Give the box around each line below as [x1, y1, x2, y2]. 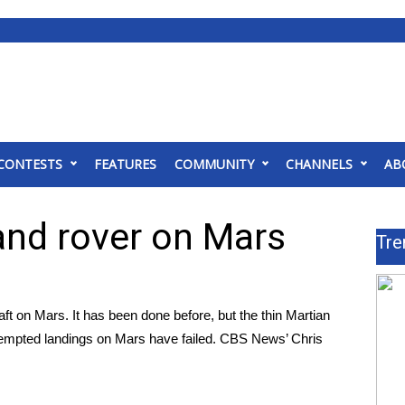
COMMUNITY [174, 155, 254, 173]
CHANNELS [286, 155, 353, 173]
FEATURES [94, 155, 156, 173]
